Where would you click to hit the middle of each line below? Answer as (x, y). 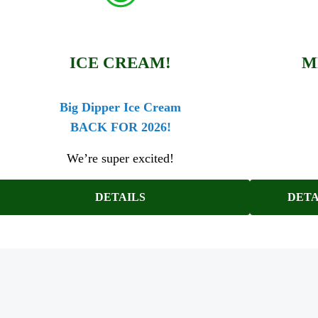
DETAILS (121, 197)
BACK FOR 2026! (120, 127)
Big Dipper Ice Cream (121, 107)
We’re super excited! (121, 158)
